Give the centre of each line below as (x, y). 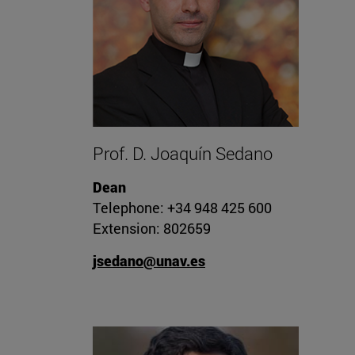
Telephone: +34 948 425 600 (182, 208)
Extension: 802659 (152, 229)
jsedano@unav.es (149, 261)
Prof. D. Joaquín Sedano (183, 154)
